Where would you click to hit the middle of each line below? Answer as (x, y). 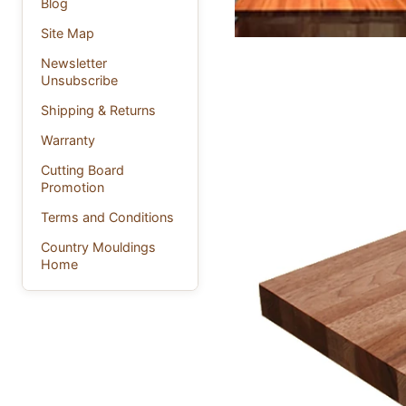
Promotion (72, 188)
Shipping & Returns (98, 111)
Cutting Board (82, 170)
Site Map (68, 34)
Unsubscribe (79, 81)
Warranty (68, 140)
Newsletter (74, 63)
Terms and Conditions (107, 217)
